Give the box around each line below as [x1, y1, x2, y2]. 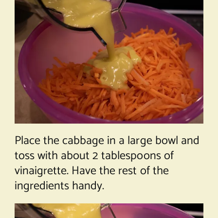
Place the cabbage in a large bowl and [14, 131, 200, 150]
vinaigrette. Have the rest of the [14, 161, 169, 181]
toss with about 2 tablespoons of [14, 146, 174, 165]
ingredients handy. [14, 176, 105, 196]
